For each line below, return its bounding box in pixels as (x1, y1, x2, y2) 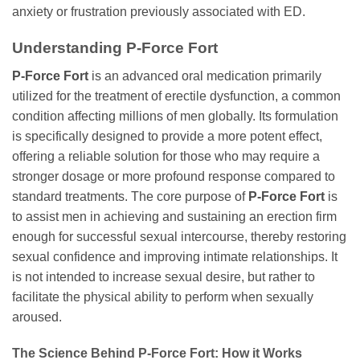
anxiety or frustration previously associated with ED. (12, 5, 305, 19)
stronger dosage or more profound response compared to (12, 169, 335, 183)
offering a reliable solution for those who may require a (12, 149, 320, 163)
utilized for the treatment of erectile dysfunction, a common (12, 88, 341, 103)
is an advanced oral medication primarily (88, 68, 321, 83)
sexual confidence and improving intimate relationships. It (12, 249, 337, 264)
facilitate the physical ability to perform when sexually (12, 289, 313, 304)
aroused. (12, 309, 62, 324)
